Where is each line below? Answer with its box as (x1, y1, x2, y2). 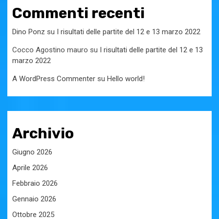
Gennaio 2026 (12, 194, 56, 203)
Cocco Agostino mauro (12, 45, 88, 54)
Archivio (12, 124, 74, 142)
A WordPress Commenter (12, 74, 95, 83)
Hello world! (107, 74, 145, 83)
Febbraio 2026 (12, 178, 58, 188)
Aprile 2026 (12, 163, 48, 172)
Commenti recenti (12, 4, 145, 22)
